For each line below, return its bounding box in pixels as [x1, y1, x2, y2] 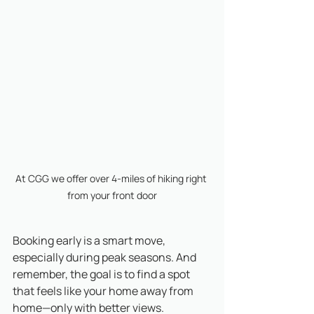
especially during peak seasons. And [13, 249, 198, 265]
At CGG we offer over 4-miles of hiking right [15, 171, 209, 185]
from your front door [67, 188, 157, 202]
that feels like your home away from [13, 282, 196, 299]
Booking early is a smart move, [13, 232, 168, 248]
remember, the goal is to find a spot [13, 266, 192, 282]
